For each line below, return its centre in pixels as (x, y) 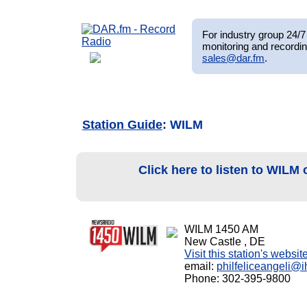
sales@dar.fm (233, 58)
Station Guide (122, 125)
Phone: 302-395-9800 (237, 279)
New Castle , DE (224, 242)
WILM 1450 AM (221, 230)
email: (200, 267)
